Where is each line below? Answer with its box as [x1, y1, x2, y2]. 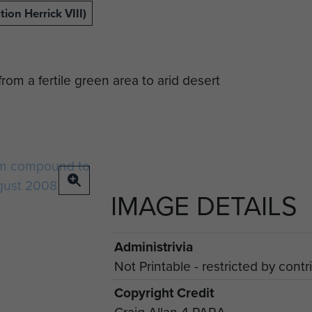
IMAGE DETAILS [111, 187, 297, 224]
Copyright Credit [114, 283, 214, 303]
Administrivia [114, 236, 193, 256]
